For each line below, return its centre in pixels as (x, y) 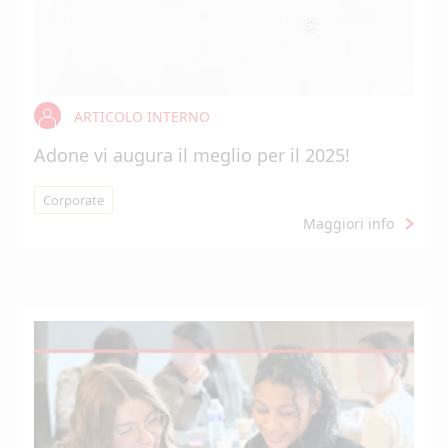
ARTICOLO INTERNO (142, 116)
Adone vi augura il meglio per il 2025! (192, 155)
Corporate (73, 200)
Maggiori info (348, 223)
